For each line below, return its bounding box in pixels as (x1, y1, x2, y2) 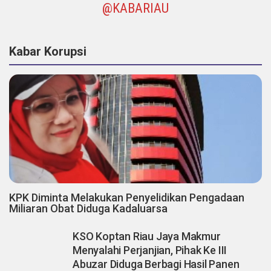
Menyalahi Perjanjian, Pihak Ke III (73, 243, 227, 256)
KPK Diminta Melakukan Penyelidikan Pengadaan (9, 191, 244, 204)
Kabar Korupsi (9, 44, 87, 59)
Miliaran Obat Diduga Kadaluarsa (9, 201, 168, 215)
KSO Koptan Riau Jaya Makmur (73, 229, 221, 243)
